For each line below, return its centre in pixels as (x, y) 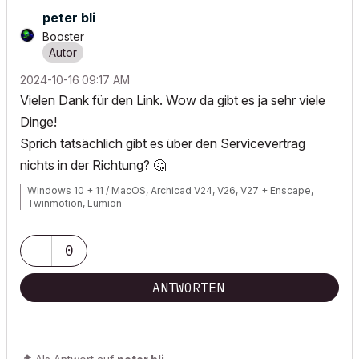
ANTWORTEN (188, 288)
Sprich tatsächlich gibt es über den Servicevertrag (163, 143)
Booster (63, 36)
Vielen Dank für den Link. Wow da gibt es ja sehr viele (173, 100)
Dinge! (38, 122)
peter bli (69, 18)
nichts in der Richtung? (87, 165)
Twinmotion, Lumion (75, 203)
